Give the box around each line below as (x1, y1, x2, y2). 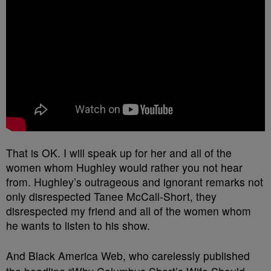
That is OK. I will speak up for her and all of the (6, 145, 232, 160)
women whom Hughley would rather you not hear (6, 160, 243, 175)
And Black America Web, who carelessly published (6, 248, 250, 263)
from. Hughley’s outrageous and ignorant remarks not (6, 174, 263, 189)
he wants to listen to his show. (6, 218, 150, 233)
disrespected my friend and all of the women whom (6, 203, 251, 218)
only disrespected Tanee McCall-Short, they (6, 189, 217, 204)
